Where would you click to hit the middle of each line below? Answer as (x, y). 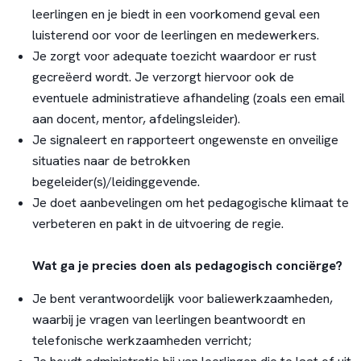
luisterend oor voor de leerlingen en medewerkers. (175, 35)
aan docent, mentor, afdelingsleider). (136, 119)
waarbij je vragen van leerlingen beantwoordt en (168, 319)
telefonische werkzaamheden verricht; (141, 340)
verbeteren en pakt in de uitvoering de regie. (158, 224)
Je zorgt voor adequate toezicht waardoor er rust (174, 56)
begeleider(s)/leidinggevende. (116, 182)
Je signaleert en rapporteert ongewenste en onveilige (185, 140)
